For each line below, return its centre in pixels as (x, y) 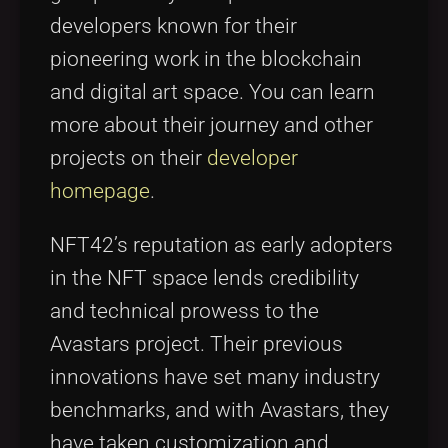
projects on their (128, 158)
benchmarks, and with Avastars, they (219, 410)
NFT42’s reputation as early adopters (221, 245)
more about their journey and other (211, 125)
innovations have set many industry (215, 377)
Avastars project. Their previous (196, 344)
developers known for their (173, 26)
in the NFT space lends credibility (204, 278)
